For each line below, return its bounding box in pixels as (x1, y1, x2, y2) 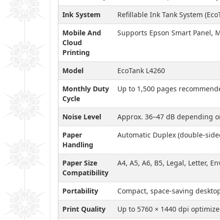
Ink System (62, 9, 101, 19)
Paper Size (62, 158, 97, 167)
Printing (62, 47, 90, 57)
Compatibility (62, 167, 109, 177)
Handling (62, 139, 93, 149)
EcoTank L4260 (117, 65, 165, 75)
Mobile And (62, 27, 101, 37)
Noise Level (62, 111, 101, 121)
